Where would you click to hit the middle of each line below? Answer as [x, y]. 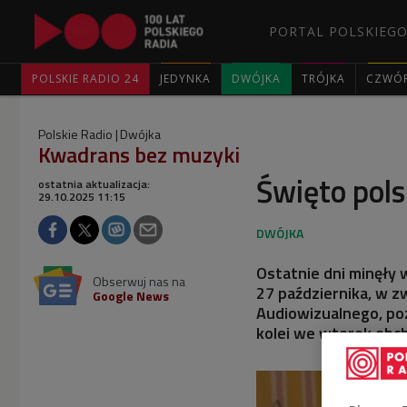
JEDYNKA [185, 79]
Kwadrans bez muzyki [139, 154]
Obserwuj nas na [139, 281]
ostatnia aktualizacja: [94, 184]
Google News [131, 296]
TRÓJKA [323, 79]
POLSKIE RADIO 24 [85, 79]
